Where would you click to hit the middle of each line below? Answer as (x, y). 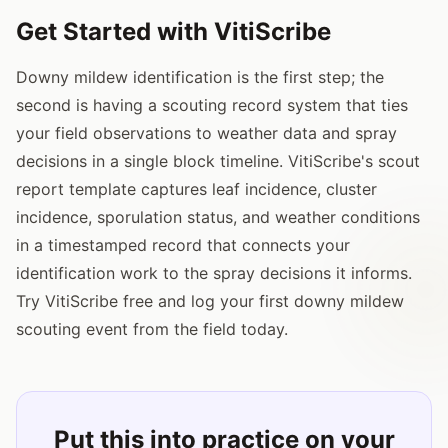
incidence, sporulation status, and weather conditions (218, 216)
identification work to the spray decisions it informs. (214, 272)
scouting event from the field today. (152, 328)
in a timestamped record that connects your (183, 244)
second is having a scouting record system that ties (212, 104)
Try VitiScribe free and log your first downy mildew (210, 300)
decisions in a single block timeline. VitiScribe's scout (218, 160)
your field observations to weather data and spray (206, 132)
